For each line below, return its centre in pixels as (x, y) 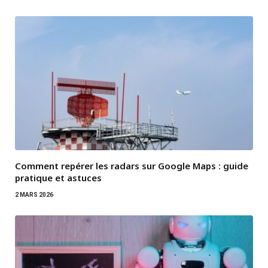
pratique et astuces (58, 177)
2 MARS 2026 (34, 194)
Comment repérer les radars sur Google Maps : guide (132, 165)
